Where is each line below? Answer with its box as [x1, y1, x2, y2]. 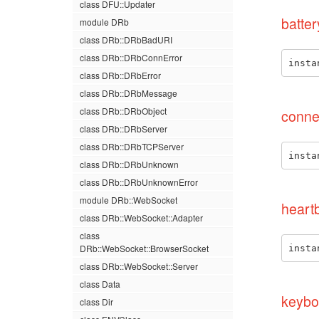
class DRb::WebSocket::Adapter [80, 211, 203, 224]
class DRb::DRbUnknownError [80, 176, 198, 188]
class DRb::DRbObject [80, 105, 167, 117]
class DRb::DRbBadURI [80, 33, 172, 46]
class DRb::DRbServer [80, 122, 167, 135]
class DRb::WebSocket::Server [80, 260, 198, 272]
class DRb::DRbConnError [80, 51, 182, 63]
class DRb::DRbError [80, 69, 161, 81]
